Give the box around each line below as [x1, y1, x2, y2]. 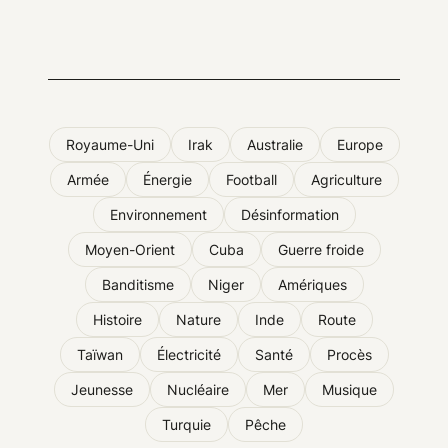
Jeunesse [71, 380, 133, 398]
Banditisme [101, 275, 174, 293]
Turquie [162, 415, 211, 433]
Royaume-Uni [65, 135, 154, 153]
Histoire [92, 310, 142, 328]
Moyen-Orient [84, 240, 175, 258]
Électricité [156, 345, 221, 363]
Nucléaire [167, 380, 229, 398]
